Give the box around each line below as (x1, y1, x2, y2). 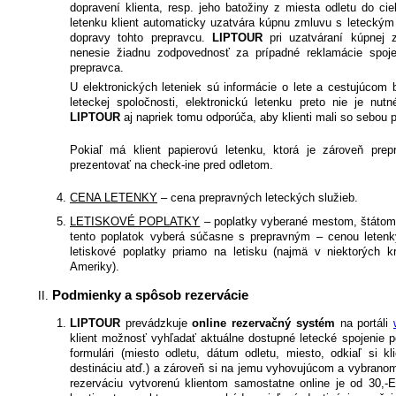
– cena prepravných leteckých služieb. (157, 190, 358, 204)
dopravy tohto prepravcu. (70, 30, 212, 44)
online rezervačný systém (192, 316, 335, 331)
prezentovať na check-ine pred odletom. (70, 157, 273, 171)
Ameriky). (70, 259, 119, 273)
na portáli (334, 316, 393, 331)
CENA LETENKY (70, 190, 157, 204)
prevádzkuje (120, 316, 193, 331)
